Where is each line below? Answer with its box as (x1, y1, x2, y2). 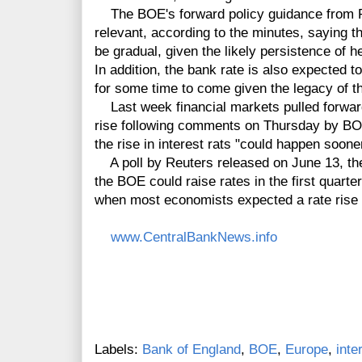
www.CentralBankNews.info (107, 229, 277, 246)
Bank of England (142, 342, 241, 358)
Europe (285, 342, 328, 358)
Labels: (95, 342, 142, 358)
